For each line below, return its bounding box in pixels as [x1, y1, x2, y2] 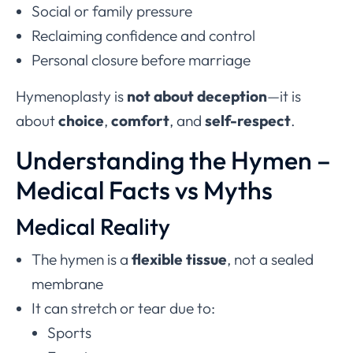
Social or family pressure [32, 2, 192, 21]
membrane [32, 274, 103, 294]
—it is [267, 87, 301, 106]
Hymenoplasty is [16, 87, 127, 106]
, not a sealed [227, 250, 314, 269]
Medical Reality [16, 212, 170, 241]
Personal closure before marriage [32, 50, 251, 70]
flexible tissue [132, 250, 227, 269]
